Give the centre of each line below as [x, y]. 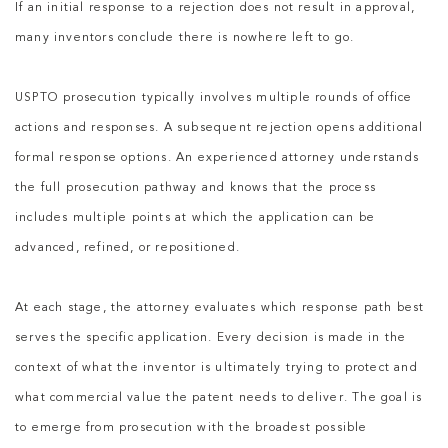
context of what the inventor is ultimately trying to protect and [216, 368]
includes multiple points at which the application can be [195, 218]
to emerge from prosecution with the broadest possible [191, 428]
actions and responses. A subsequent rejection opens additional [219, 128]
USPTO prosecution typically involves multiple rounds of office [214, 98]
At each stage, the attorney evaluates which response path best [220, 308]
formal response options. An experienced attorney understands [217, 158]
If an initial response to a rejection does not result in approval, [215, 8]
